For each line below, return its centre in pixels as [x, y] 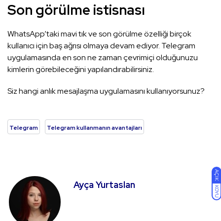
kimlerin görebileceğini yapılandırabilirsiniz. [81, 70]
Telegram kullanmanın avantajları [94, 128]
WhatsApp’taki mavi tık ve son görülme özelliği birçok [99, 34]
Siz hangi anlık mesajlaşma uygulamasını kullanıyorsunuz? [106, 91]
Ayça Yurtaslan [104, 185]
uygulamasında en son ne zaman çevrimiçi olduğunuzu [103, 58]
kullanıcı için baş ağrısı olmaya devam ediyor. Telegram [101, 46]
